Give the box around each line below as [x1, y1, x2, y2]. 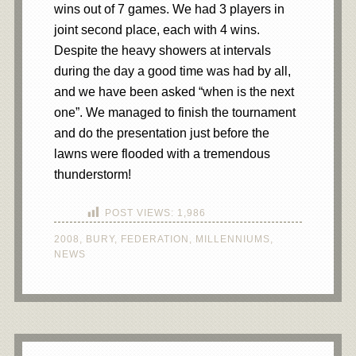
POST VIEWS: [104, 207, 174, 219]
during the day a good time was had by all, [53, 64, 291, 78]
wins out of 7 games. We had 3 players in [53, 2, 284, 16]
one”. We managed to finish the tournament [53, 106, 296, 119]
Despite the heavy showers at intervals [53, 44, 271, 57]
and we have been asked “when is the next [53, 85, 294, 99]
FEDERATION [120, 234, 189, 245]
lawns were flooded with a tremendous [53, 147, 270, 161]
